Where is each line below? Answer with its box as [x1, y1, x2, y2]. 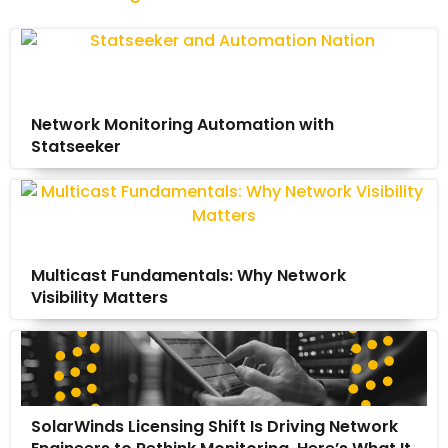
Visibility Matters [31, 285, 168, 309]
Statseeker [31, 134, 121, 158]
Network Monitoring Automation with [31, 112, 334, 136]
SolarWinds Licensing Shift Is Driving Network [31, 414, 398, 438]
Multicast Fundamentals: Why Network [31, 263, 346, 287]
